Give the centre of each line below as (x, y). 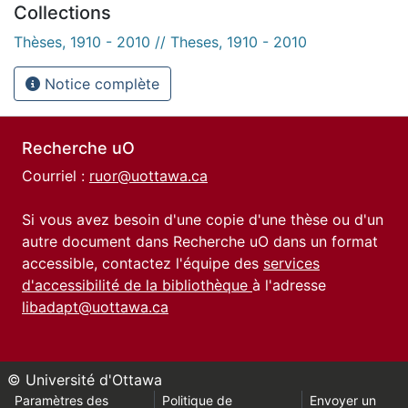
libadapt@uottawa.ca (95, 307)
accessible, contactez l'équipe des (143, 263)
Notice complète (100, 83)
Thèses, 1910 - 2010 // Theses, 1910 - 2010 (160, 41)
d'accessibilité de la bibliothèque (137, 285)
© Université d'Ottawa (85, 380)
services (291, 263)
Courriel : (56, 176)
